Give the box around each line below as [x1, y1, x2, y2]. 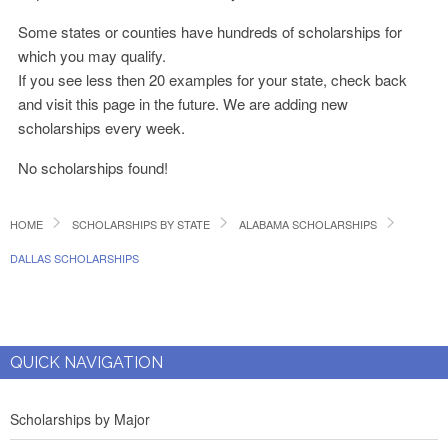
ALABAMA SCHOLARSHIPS [239, 216, 377, 232]
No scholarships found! [18, 157, 169, 178]
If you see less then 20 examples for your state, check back [18, 69, 408, 90]
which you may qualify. [18, 45, 167, 66]
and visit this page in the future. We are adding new [18, 93, 349, 114]
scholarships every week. [18, 117, 186, 138]
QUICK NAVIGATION [10, 353, 163, 372]
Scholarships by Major [10, 409, 150, 429]
